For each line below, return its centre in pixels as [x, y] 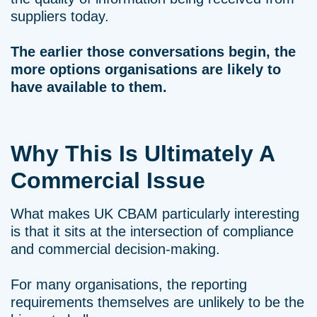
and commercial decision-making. [115, 249]
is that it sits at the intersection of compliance [152, 231]
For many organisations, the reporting [129, 284]
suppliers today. [60, 16]
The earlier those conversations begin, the [153, 52]
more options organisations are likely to [146, 69]
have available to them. [89, 87]
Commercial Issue [108, 180]
